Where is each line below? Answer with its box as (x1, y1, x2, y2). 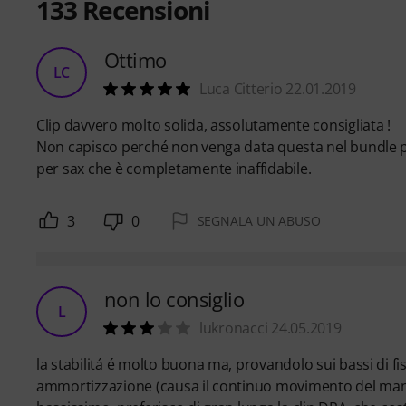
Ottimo (104, 45, 167, 73)
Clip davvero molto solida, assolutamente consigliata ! (36, 114, 391, 135)
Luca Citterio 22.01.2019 (199, 78, 356, 99)
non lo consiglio (104, 285, 245, 313)
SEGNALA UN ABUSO (197, 211, 321, 229)
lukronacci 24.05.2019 (199, 317, 342, 338)
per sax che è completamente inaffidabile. (36, 158, 312, 179)
